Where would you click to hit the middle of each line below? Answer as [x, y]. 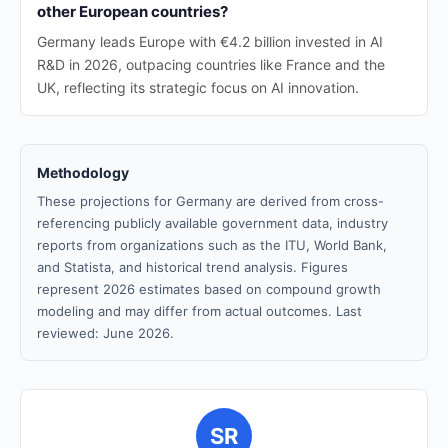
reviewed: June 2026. [105, 333]
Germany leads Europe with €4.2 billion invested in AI [210, 41]
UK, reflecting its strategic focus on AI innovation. [198, 87]
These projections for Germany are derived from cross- [210, 201]
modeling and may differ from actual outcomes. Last [199, 311]
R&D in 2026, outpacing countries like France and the [211, 64]
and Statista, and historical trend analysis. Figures [192, 267]
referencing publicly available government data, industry [212, 223]
